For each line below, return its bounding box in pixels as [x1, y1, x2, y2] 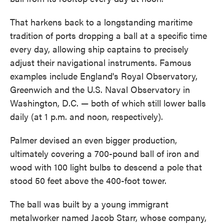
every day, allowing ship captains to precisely [10, 42, 188, 55]
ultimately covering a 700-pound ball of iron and [10, 147, 199, 159]
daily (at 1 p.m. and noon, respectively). [10, 110, 163, 122]
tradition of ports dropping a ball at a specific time [10, 29, 207, 41]
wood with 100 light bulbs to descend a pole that [10, 160, 202, 173]
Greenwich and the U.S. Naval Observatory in [10, 83, 190, 95]
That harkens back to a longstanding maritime [10, 15, 192, 28]
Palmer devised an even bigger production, [10, 133, 177, 146]
